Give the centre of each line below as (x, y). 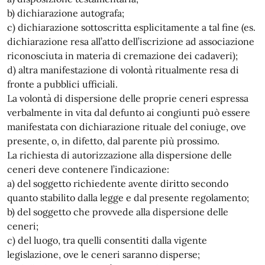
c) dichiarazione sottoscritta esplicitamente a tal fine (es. (131, 27)
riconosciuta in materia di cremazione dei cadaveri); (122, 56)
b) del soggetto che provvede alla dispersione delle (118, 212)
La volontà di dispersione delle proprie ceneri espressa (128, 98)
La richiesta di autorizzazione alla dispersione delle (119, 155)
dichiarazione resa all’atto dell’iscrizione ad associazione (131, 41)
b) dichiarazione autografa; (66, 13)
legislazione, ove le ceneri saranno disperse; (104, 254)
